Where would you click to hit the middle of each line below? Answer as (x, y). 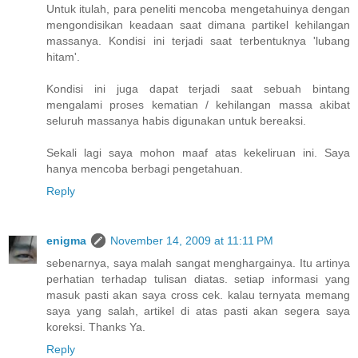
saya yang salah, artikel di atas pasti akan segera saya (198, 311)
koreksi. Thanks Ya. (96, 327)
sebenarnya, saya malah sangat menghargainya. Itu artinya (198, 263)
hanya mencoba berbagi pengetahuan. (145, 169)
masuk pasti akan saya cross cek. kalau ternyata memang (198, 295)
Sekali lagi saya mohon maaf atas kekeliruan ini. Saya (198, 153)
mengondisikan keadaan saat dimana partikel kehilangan (198, 25)
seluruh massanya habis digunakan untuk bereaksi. (176, 121)
